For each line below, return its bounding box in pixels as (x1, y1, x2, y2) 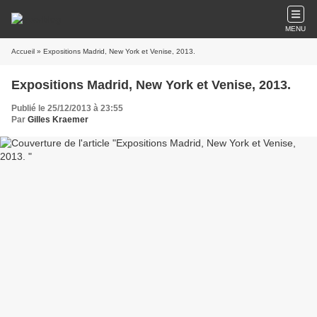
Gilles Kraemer (28, 115, 88, 125)
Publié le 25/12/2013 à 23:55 (11, 103, 123, 113)
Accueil (11, 47, 35, 55)
